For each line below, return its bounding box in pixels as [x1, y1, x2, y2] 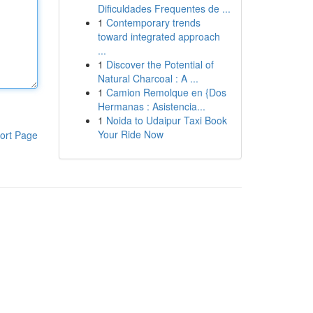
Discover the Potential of [105, 57, 214, 71]
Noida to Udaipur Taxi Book [105, 113, 227, 127]
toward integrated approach [97, 29, 220, 43]
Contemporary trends [105, 15, 201, 29]
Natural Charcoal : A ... [97, 71, 198, 85]
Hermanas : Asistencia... [97, 99, 205, 113]
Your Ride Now [97, 127, 163, 141]
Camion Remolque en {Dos [105, 85, 226, 99]
